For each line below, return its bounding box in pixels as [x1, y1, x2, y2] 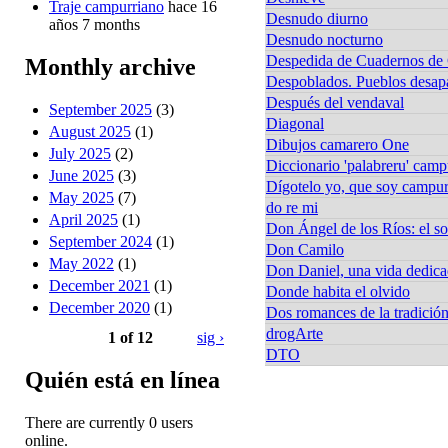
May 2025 [49, 189, 114, 206]
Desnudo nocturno [266, 30, 383, 48]
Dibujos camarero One [266, 135, 409, 153]
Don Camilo [266, 240, 344, 258]
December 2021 [49, 277, 150, 294]
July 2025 [49, 145, 111, 162]
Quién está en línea [25, 366, 220, 393]
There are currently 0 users [25, 413, 193, 431]
